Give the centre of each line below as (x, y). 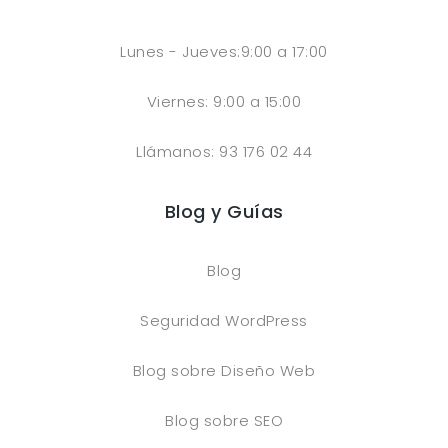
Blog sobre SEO (224, 421)
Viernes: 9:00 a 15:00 (224, 102)
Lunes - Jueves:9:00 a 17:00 (224, 52)
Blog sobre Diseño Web (224, 371)
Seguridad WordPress (224, 321)
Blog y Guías (224, 212)
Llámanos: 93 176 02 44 (224, 152)
